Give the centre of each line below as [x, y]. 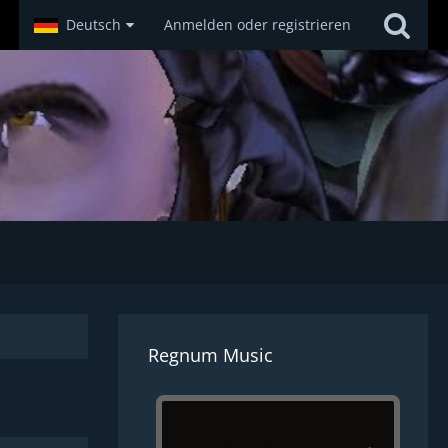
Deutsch [93, 24]
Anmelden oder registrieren [257, 24]
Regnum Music [210, 355]
